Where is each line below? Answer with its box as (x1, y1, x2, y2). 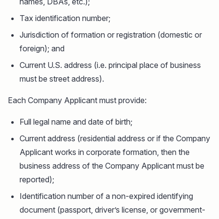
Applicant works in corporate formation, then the (20, 147, 190, 157)
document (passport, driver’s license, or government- (20, 204, 205, 215)
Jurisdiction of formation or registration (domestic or (20, 29, 202, 40)
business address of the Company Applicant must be (20, 160, 204, 171)
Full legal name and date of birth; (20, 116, 132, 127)
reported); (20, 174, 54, 184)
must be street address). (20, 73, 104, 84)
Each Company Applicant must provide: (8, 95, 147, 105)
